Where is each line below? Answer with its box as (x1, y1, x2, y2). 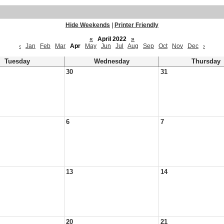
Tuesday (4, 58, 30, 65)
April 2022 (94, 35, 129, 42)
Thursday (191, 58, 220, 65)
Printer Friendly (114, 21, 158, 28)
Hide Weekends (65, 21, 110, 28)
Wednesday (93, 58, 129, 65)
